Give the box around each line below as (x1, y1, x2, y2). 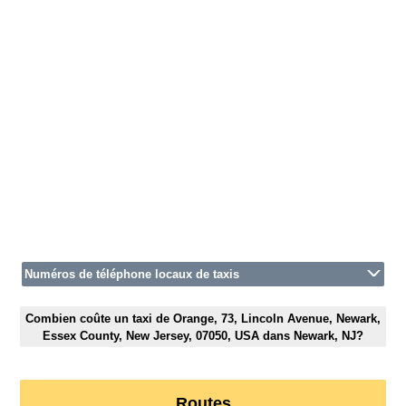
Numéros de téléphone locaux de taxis (24, 267, 240, 282)
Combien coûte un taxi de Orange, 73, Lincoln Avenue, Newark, (25, 311, 381, 325)
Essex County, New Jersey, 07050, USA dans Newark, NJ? (43, 328, 363, 343)
